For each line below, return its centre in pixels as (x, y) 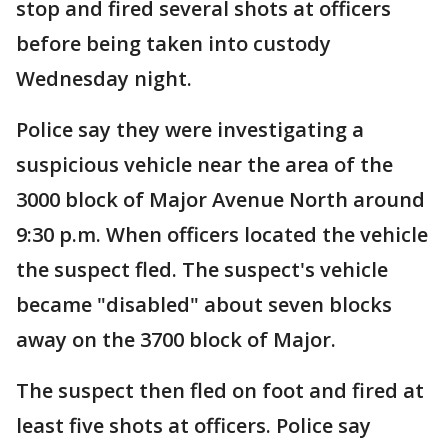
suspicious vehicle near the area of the (204, 164)
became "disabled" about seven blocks (204, 304)
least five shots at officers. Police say (193, 425)
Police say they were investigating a (190, 129)
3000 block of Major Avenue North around (220, 199)
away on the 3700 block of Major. (176, 339)
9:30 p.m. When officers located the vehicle (222, 234)
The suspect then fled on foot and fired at (220, 390)
